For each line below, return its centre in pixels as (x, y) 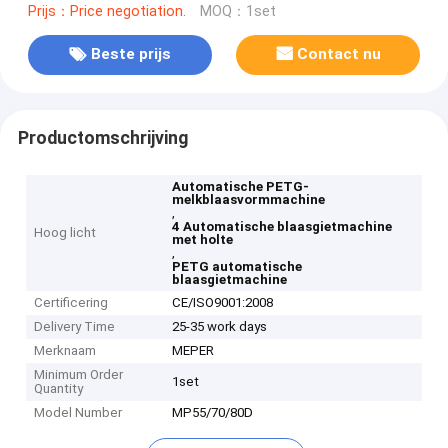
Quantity (59, 389)
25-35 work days (220, 327)
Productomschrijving (102, 137)
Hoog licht (65, 233)
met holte (203, 240)
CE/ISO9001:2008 (223, 303)
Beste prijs (130, 54)
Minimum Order (79, 375)
